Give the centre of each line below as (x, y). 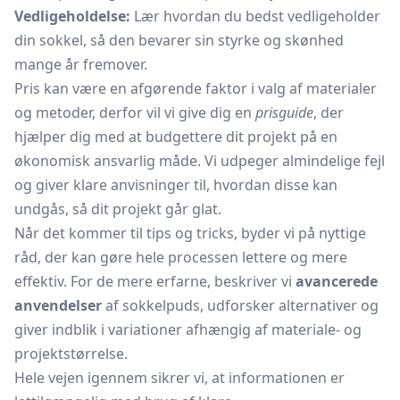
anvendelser (58, 305)
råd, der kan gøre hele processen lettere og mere (181, 257)
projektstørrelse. (71, 354)
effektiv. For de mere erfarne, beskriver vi (155, 281)
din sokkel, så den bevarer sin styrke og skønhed (179, 40)
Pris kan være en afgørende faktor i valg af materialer (196, 88)
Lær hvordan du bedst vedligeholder (255, 16)
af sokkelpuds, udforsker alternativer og (240, 305)
